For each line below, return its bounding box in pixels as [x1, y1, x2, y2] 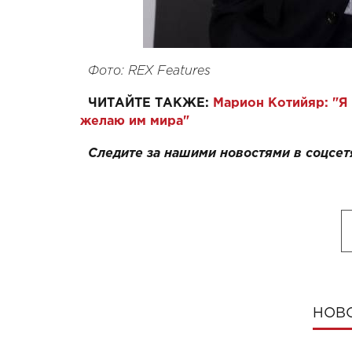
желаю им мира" [80, 115, 189, 127]
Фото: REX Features [88, 64, 211, 77]
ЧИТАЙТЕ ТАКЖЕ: [88, 97, 209, 109]
